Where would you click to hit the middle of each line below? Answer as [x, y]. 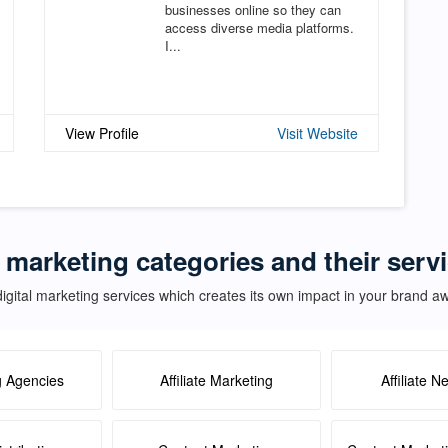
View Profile [102, 132]
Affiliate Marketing [216, 379]
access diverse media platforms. [259, 27]
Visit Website [317, 132]
